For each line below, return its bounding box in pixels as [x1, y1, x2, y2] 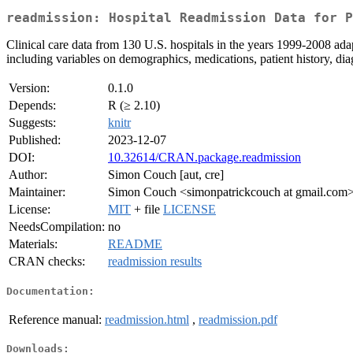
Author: [9, 168, 47, 182]
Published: [9, 133, 61, 147]
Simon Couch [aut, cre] [108, 168, 224, 182]
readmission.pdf [199, 312, 277, 326]
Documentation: [6, 284, 95, 297]
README [108, 237, 162, 251]
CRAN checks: [9, 255, 85, 269]
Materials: [9, 237, 58, 251]
